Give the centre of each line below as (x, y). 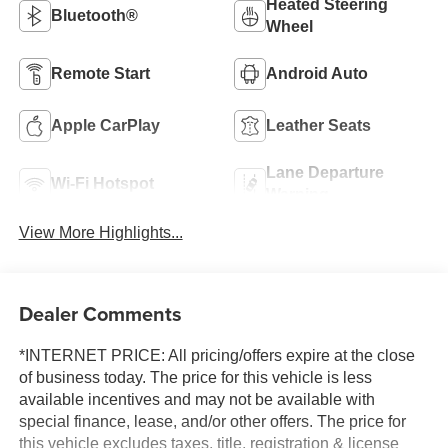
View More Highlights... (100, 232)
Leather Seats (318, 125)
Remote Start (100, 73)
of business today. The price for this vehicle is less (195, 378)
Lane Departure (325, 172)
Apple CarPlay (105, 125)
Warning (297, 194)
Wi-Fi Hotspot (102, 183)
